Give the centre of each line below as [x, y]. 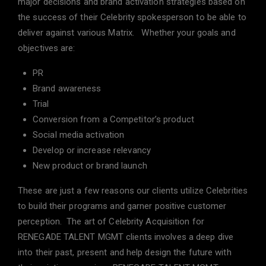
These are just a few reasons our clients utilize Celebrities [133, 191]
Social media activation [79, 135]
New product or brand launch [90, 166]
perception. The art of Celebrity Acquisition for [111, 221]
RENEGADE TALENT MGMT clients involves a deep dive [126, 237]
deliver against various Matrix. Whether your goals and [127, 33]
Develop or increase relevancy [92, 150]
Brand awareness [67, 88]
